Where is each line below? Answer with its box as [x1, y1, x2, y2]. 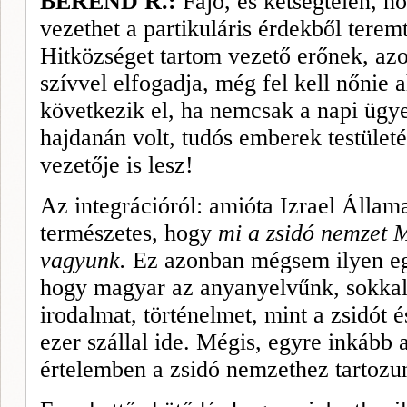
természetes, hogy [40, 220, 218, 246]
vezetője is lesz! [40, 152, 194, 178]
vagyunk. [40, 247, 126, 273]
